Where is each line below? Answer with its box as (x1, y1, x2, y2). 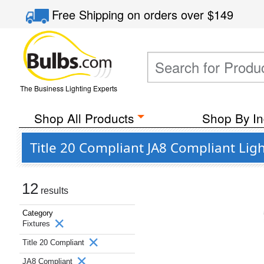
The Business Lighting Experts (19, 83, 117, 93)
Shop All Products (34, 109, 134, 127)
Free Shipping (52, 6, 128, 23)
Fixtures (22, 219, 52, 228)
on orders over (127, 6, 208, 23)
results (38, 186, 68, 196)
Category (22, 209, 53, 217)
